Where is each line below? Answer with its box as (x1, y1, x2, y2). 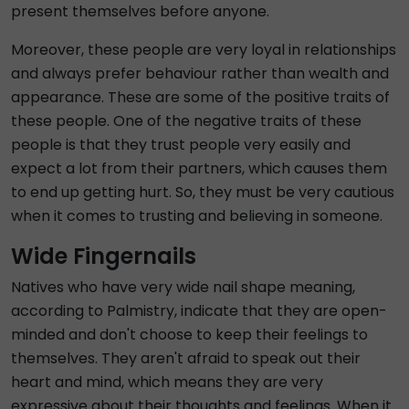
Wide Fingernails (11, 241, 196, 271)
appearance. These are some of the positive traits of (11, 87, 390, 108)
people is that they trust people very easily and (11, 134, 351, 155)
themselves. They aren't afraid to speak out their (11, 348, 361, 369)
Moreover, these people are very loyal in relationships (11, 39, 396, 60)
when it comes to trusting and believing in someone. (11, 205, 383, 226)
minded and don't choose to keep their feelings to (11, 324, 368, 345)
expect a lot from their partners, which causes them (11, 158, 387, 179)
